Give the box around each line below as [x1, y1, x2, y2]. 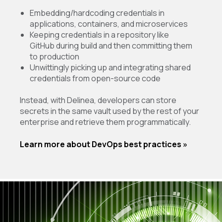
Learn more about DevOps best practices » [20, 138, 187, 150]
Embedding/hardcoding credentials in [30, 7, 165, 18]
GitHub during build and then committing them [30, 40, 192, 51]
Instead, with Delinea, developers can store [20, 95, 176, 106]
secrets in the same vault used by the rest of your [20, 106, 199, 117]
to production [30, 51, 79, 62]
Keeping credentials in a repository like [30, 29, 169, 40]
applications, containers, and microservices [30, 18, 188, 29]
